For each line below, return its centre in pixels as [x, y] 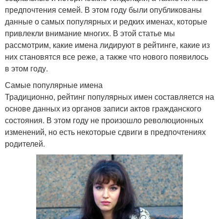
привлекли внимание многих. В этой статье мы [90, 33]
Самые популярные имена [54, 85]
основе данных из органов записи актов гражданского [103, 109]
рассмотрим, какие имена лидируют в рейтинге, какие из [107, 45]
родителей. [25, 144]
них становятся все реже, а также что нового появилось [107, 57]
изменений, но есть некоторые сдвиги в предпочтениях [105, 132]
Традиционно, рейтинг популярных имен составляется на [109, 97]
